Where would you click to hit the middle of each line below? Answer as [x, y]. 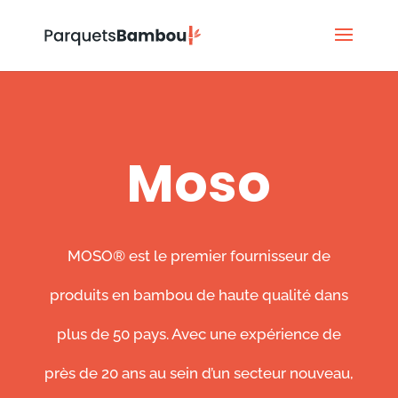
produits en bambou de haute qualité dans [199, 295]
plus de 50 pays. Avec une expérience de [199, 334]
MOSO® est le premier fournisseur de [199, 256]
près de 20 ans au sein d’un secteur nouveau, [199, 373]
